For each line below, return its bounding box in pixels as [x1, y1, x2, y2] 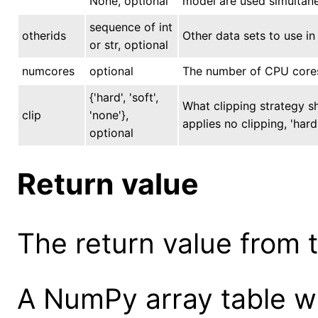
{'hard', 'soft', [89, 89, 158, 104]
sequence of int [89, 19, 172, 34]
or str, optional [89, 37, 168, 52]
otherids [22, 28, 66, 43]
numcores [22, 63, 75, 78]
